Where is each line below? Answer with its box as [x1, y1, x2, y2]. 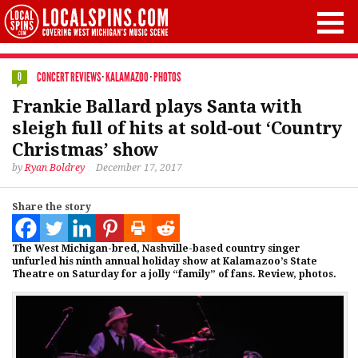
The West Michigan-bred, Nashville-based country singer [12, 243, 300, 254]
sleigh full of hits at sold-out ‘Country [12, 118, 341, 138]
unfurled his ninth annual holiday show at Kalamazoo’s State [12, 256, 317, 267]
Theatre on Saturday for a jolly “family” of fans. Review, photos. [12, 268, 336, 280]
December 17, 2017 [96, 162, 182, 173]
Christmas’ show [12, 140, 158, 160]
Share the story [12, 201, 91, 213]
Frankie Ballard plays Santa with [12, 97, 301, 117]
